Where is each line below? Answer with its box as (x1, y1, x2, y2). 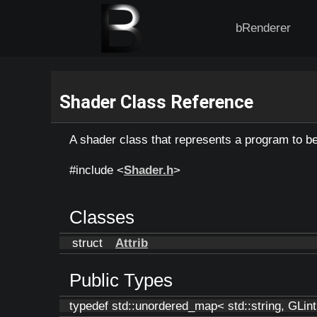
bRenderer (235, 21, 291, 35)
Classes (69, 207, 134, 227)
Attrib (115, 236, 148, 250)
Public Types (69, 270, 173, 290)
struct (72, 236, 110, 250)
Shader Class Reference (59, 91, 253, 113)
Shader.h (124, 163, 173, 177)
